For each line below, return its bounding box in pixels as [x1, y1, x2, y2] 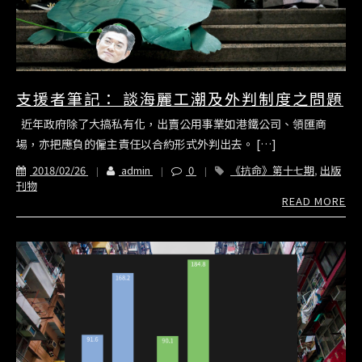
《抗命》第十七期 [230, 162, 314, 179]
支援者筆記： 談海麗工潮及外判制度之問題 [16, 87, 343, 110]
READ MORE [282, 193, 346, 209]
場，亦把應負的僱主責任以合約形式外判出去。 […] [16, 136, 276, 153]
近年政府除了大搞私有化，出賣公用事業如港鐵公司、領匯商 [16, 116, 326, 133]
